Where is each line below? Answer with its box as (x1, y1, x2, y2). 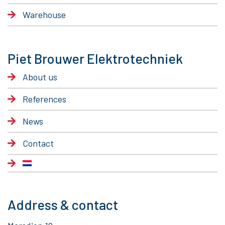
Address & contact (8, 196, 118, 213)
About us (23, 71, 57, 83)
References (23, 93, 66, 105)
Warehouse (23, 9, 66, 21)
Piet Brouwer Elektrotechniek (8, 50, 183, 67)
